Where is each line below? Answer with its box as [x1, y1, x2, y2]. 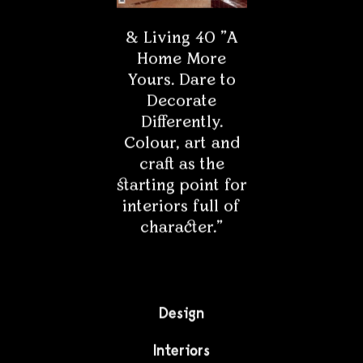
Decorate [147, 91, 216, 111]
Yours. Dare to [127, 70, 236, 90]
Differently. [140, 112, 223, 132]
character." [140, 217, 223, 237]
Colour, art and [123, 133, 240, 153]
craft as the [139, 154, 224, 174]
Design [159, 304, 204, 322]
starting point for [116, 175, 247, 195]
